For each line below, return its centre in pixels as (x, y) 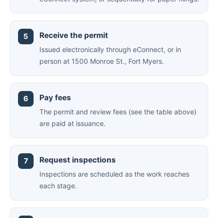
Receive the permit (74, 35)
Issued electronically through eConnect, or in (110, 49)
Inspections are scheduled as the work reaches (114, 174)
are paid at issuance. (73, 123)
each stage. (58, 186)
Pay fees (55, 98)
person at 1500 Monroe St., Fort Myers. (102, 61)
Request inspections (78, 160)
